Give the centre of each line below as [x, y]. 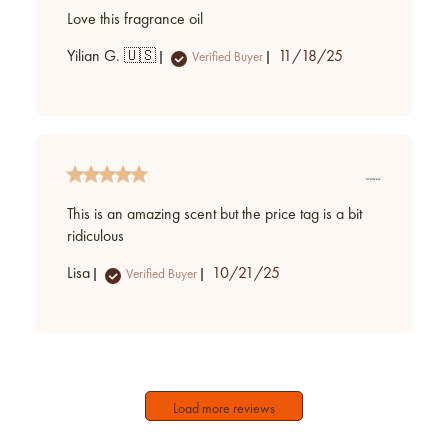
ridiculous [95, 237]
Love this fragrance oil [135, 20]
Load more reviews [224, 408]
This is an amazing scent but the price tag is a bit [214, 215]
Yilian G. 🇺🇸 [111, 57]
